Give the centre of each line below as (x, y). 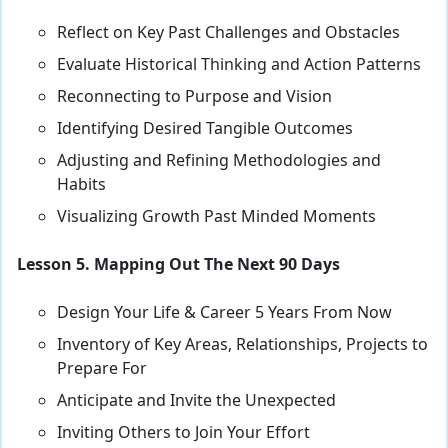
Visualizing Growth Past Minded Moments (216, 216)
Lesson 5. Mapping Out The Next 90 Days (178, 264)
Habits (81, 184)
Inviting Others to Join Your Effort (183, 432)
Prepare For (102, 368)
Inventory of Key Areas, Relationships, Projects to (242, 344)
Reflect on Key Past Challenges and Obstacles (228, 32)
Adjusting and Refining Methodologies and (219, 160)
